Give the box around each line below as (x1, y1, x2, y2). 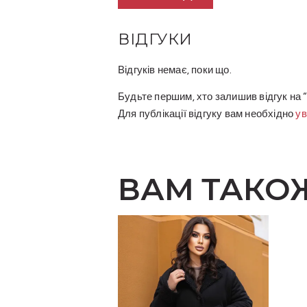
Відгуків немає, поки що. (118, 65, 232, 76)
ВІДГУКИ (118, 29, 193, 49)
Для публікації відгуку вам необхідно (118, 109, 296, 120)
